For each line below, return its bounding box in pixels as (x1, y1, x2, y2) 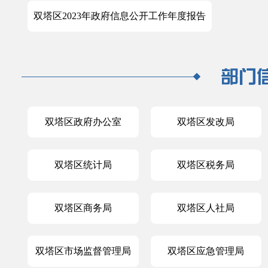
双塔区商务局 (54, 203, 112, 213)
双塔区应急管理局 (167, 246, 245, 256)
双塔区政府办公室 (44, 117, 121, 127)
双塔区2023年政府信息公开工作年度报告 (33, 11, 206, 21)
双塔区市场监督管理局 (35, 246, 131, 256)
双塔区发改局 (177, 117, 235, 127)
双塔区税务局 (177, 160, 235, 170)
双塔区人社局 (177, 203, 235, 213)
